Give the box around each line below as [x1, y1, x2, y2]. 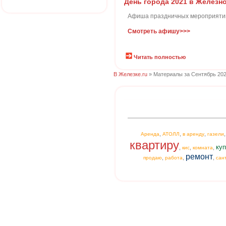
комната [193, 145, 213, 150]
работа [165, 155, 183, 160]
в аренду [182, 131, 204, 137]
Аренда [140, 131, 159, 137]
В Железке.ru [114, 71, 147, 77]
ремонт [186, 152, 213, 161]
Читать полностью [134, 54, 186, 60]
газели [207, 131, 224, 137]
